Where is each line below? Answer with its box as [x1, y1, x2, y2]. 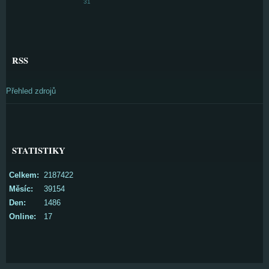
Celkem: [9, 171, 39, 180]
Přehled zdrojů [6, 86, 56, 95]
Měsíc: [9, 184, 33, 193]
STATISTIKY [12, 144, 65, 157]
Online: [9, 212, 36, 221]
